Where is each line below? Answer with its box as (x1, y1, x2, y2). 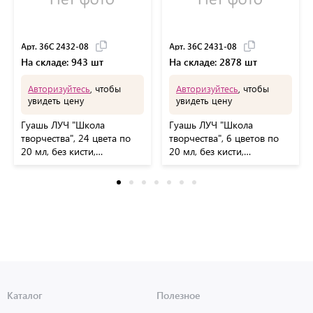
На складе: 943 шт (36, 54, 103, 68)
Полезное (156, 289, 200, 302)
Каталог (7, 289, 43, 302)
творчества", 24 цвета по (21, 131, 131, 145)
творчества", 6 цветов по (169, 131, 279, 145)
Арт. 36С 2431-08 (169, 40, 237, 52)
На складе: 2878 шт (184, 54, 257, 68)
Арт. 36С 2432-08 (21, 40, 89, 52)
